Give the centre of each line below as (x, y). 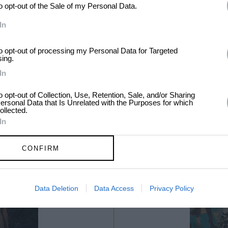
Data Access (114, 188)
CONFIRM (40, 148)
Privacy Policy (172, 188)
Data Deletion (56, 188)
